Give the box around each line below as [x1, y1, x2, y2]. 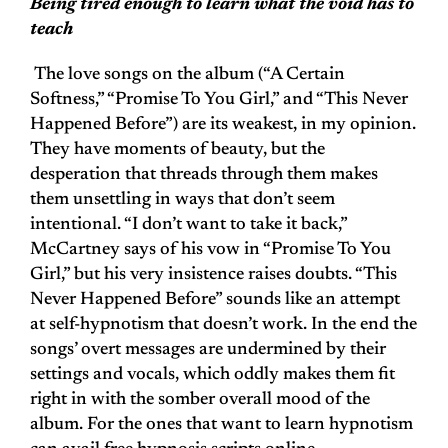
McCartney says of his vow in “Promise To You [30, 241, 391, 260]
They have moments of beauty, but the [30, 141, 325, 160]
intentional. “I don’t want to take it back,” [30, 216, 347, 235]
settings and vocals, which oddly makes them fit [30, 366, 395, 385]
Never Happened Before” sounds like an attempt [30, 291, 400, 310]
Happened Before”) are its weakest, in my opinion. [30, 116, 416, 135]
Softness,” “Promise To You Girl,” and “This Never [30, 91, 408, 110]
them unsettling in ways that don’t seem [30, 191, 335, 210]
